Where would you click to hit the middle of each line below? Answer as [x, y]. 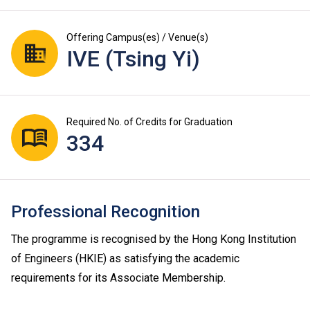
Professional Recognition [106, 212]
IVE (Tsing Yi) [133, 59]
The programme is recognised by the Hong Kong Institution [154, 239]
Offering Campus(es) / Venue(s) [137, 38]
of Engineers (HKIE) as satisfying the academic [125, 259]
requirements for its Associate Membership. [118, 278]
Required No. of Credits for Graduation [149, 122]
